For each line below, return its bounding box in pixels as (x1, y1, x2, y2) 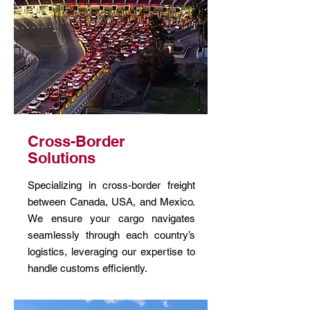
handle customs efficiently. (28, 262, 147, 274)
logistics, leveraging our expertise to (28, 246, 195, 257)
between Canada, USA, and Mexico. (28, 196, 195, 208)
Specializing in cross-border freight (28, 179, 195, 191)
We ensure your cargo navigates (28, 212, 195, 224)
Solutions (28, 149, 95, 167)
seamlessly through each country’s (28, 229, 195, 241)
